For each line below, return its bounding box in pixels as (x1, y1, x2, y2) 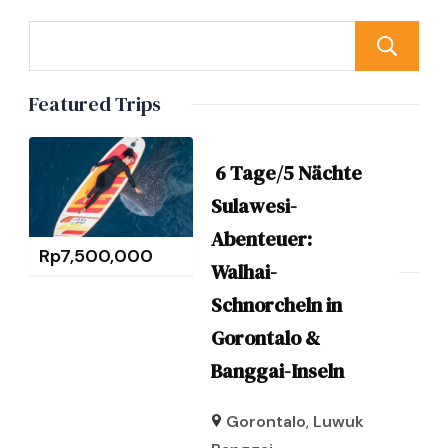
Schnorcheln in (210, 291, 342, 320)
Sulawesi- (210, 192, 297, 221)
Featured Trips (29, 90, 161, 119)
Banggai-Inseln (210, 357, 344, 386)
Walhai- (210, 258, 277, 287)
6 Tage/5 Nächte (210, 159, 362, 188)
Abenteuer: (210, 225, 312, 254)
